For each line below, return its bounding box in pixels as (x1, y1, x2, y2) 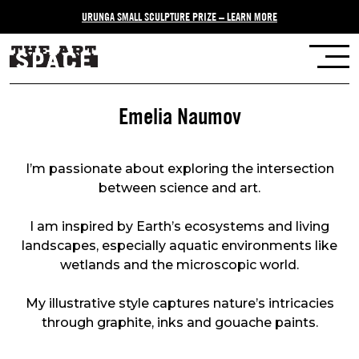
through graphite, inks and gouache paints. (41, 314, 318, 330)
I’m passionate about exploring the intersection (25, 160, 334, 176)
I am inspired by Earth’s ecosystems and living (30, 218, 329, 234)
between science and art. (99, 179, 260, 196)
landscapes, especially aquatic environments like (22, 237, 337, 253)
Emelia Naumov (118, 107, 241, 120)
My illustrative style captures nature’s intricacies (25, 295, 334, 311)
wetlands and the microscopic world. (60, 256, 299, 272)
